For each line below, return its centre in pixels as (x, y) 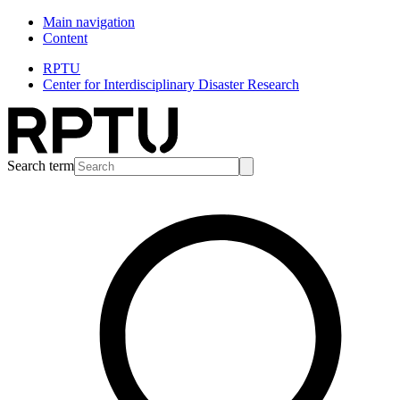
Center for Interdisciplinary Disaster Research (171, 84)
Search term (41, 166)
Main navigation (89, 22)
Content (65, 38)
